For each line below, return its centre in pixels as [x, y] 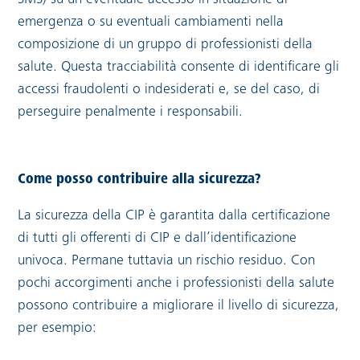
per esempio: [57, 328]
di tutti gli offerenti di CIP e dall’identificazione [157, 238]
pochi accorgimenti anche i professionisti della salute [176, 283]
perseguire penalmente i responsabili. [131, 112]
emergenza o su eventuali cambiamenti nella [151, 22]
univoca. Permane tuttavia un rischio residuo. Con [167, 261]
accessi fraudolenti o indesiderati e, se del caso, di [169, 90]
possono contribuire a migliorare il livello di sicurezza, [179, 306]
